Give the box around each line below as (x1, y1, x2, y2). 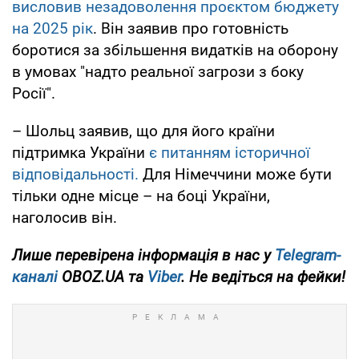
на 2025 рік (12, 18, 93, 38)
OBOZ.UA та (58, 267, 147, 286)
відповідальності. (12, 164, 143, 184)
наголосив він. (12, 208, 117, 227)
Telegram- (275, 245, 341, 264)
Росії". (12, 83, 55, 103)
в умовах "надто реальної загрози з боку (12, 62, 304, 81)
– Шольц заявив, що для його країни (12, 121, 275, 140)
